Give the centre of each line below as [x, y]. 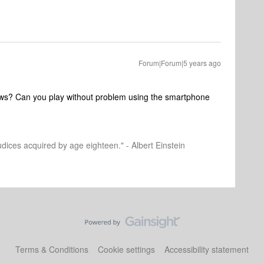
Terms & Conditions [52, 249]
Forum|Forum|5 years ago [180, 63]
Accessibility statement [207, 249]
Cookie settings [126, 249]
